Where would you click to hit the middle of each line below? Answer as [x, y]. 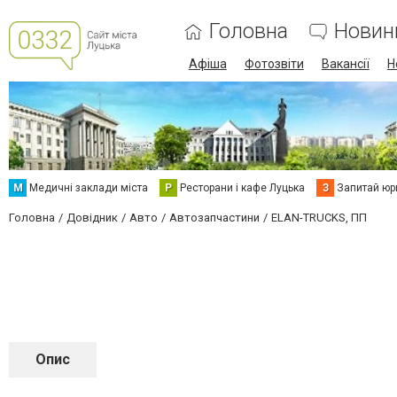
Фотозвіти [274, 64]
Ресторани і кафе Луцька [242, 188]
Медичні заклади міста [89, 188]
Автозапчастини [214, 218]
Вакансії [345, 64]
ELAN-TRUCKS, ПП [319, 218]
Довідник [92, 218]
